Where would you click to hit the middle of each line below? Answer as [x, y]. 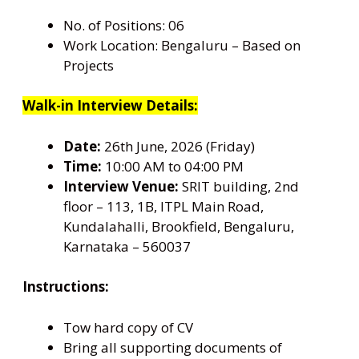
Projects [89, 65]
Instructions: [66, 287]
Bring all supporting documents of [173, 347]
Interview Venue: [121, 186]
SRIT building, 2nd [239, 186]
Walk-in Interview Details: [110, 106]
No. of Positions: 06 [124, 25]
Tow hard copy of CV [128, 327]
